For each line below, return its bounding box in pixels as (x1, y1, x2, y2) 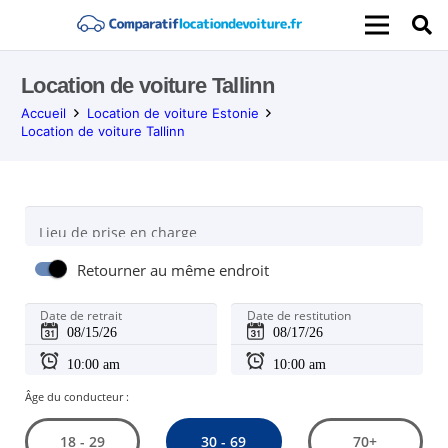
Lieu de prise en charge (38, 222, 197, 242)
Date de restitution (246, 307, 351, 325)
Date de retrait (40, 307, 123, 325)
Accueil (21, 105, 66, 121)
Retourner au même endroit (77, 260, 270, 282)
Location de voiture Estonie (86, 105, 259, 121)
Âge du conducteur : (24, 388, 129, 404)
